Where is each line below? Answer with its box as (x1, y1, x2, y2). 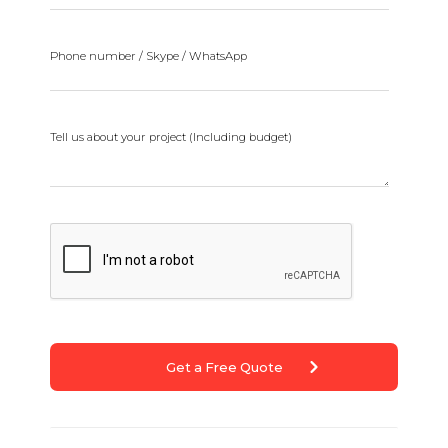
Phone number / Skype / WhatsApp (50, 48, 247, 63)
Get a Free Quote (165, 358, 283, 375)
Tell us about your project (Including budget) (50, 130, 292, 145)
